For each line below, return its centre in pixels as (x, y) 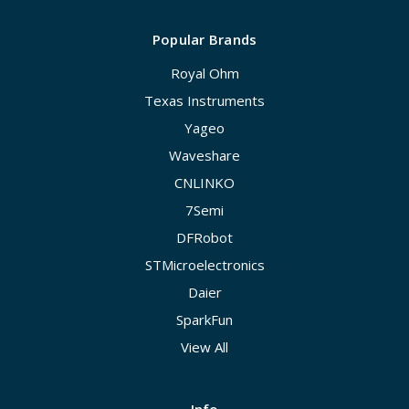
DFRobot (204, 238)
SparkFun (204, 320)
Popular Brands (204, 40)
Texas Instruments (204, 101)
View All (204, 347)
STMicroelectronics (204, 265)
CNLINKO (204, 183)
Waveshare (204, 156)
